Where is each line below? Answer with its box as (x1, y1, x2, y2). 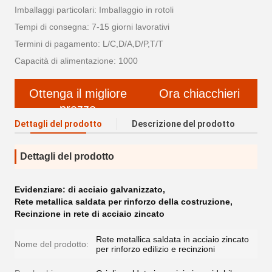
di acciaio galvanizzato (68, 185, 163, 195)
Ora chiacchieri (158, 87, 240, 101)
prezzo (59, 102, 96, 116)
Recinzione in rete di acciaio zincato (15, 209, 165, 219)
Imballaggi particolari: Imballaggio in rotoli (15, 5, 174, 15)
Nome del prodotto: (15, 239, 89, 250)
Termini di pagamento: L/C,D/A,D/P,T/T (15, 39, 163, 49)
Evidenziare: (15, 185, 68, 195)
